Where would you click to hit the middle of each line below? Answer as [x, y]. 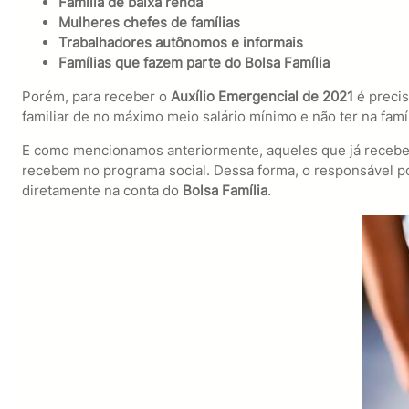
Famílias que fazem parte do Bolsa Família [194, 62]
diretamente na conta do [100, 191]
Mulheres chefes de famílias [149, 22]
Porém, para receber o [96, 97]
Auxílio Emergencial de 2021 [262, 97]
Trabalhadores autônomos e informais [180, 42]
